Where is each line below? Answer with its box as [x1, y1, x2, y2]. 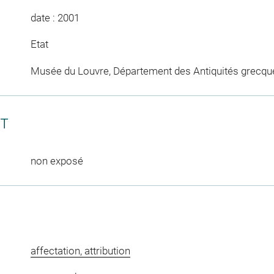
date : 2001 [30, 11, 80, 24]
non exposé [30, 154, 83, 167]
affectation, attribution [30, 244, 130, 257]
